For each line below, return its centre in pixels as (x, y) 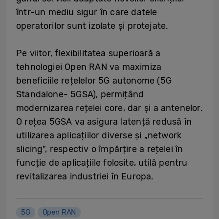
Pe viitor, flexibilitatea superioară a (88, 53)
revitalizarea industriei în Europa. (85, 176)
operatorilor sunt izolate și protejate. (92, 26)
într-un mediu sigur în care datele (87, 12)
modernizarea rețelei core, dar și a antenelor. (109, 108)
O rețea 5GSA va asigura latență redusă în (104, 122)
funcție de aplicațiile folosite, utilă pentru (102, 163)
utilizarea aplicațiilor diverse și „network (99, 135)
